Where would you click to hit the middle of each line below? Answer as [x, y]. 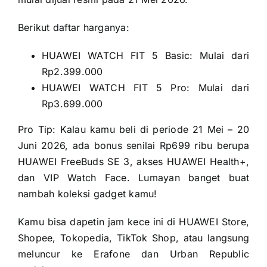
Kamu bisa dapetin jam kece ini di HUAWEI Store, [133, 222]
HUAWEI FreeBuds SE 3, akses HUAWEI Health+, [133, 162]
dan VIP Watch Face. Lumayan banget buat [133, 178]
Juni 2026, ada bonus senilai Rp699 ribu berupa [133, 146]
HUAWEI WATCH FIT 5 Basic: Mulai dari [145, 56]
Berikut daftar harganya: [73, 28]
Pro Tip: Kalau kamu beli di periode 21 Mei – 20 [133, 130]
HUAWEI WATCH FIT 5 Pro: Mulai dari [145, 88]
